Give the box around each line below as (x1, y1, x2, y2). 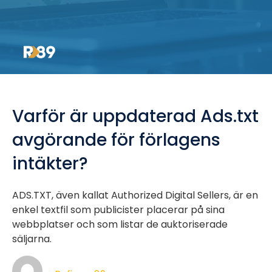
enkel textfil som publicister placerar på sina (12, 203, 225, 217)
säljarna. (12, 232, 52, 246)
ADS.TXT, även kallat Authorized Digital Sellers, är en (12, 188, 258, 202)
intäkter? (12, 152, 88, 175)
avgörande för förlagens (12, 128, 220, 152)
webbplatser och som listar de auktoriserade (12, 217, 228, 231)
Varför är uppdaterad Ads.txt (12, 104, 259, 128)
